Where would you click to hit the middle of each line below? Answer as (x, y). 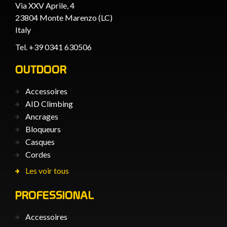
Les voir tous (47, 170)
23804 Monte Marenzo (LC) (64, 17)
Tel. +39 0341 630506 (53, 47)
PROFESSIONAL (54, 195)
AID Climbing (49, 103)
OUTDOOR (41, 69)
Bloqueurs (43, 129)
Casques (40, 141)
